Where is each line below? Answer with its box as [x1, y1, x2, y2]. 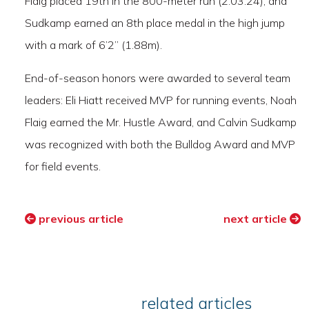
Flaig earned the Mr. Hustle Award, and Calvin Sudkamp [25, 114, 297, 129]
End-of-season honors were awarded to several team [25, 70, 290, 85]
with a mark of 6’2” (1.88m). [25, 37, 162, 52]
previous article [36, 211, 123, 226]
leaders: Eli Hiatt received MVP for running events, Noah [25, 92, 297, 107]
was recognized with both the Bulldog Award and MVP [25, 137, 295, 151]
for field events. [25, 159, 101, 173]
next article [223, 211, 290, 226]
